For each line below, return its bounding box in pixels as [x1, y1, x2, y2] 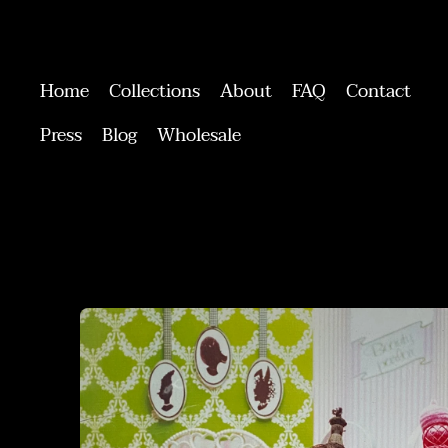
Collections [109, 76, 200, 108]
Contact [346, 76, 411, 108]
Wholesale [157, 120, 241, 152]
